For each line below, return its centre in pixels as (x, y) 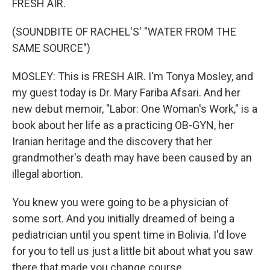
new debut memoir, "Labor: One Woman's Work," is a (135, 109)
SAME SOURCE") (51, 48)
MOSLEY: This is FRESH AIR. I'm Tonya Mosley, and (133, 76)
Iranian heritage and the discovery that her (112, 141)
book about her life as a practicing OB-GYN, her (123, 125)
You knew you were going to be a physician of (121, 202)
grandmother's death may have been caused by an (132, 158)
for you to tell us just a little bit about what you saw (133, 251)
